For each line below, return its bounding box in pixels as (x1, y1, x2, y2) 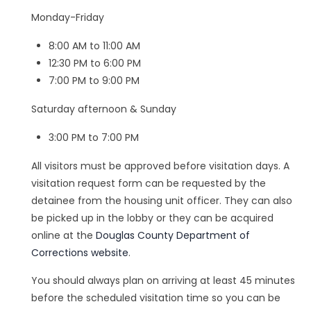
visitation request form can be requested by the (31, 176, 266, 190)
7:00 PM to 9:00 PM (49, 73, 140, 87)
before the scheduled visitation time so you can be (31, 290, 280, 305)
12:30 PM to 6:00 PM (49, 56, 141, 70)
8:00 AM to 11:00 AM (49, 38, 140, 53)
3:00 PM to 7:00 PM (49, 130, 139, 144)
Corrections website (31, 245, 128, 260)
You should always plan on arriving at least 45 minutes (31, 273, 295, 287)
